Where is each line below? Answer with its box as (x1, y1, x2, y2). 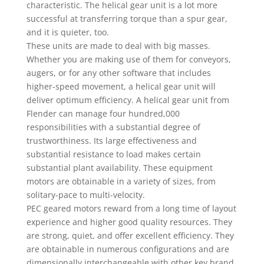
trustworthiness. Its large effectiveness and (26, 135, 197, 146)
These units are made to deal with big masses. (26, 40, 210, 51)
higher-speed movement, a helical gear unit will (26, 81, 216, 92)
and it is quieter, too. (26, 27, 109, 38)
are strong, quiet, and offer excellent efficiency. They (26, 230, 234, 241)
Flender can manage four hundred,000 (26, 108, 180, 119)
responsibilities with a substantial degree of (26, 121, 200, 133)
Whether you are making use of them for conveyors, (26, 54, 231, 65)
